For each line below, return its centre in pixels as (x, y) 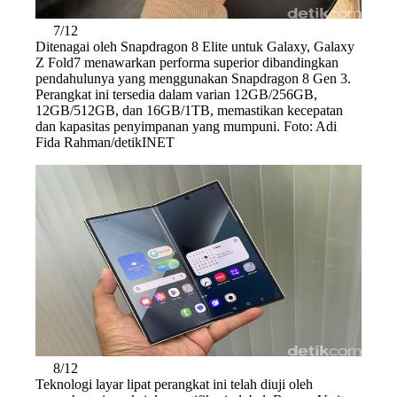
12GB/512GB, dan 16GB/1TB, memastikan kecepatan (189, 110)
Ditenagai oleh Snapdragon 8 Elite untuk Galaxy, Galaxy (195, 46)
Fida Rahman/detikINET (105, 142)
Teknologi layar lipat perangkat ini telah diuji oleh (174, 384)
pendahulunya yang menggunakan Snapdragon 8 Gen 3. (193, 78)
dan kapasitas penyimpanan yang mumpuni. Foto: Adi (186, 126)
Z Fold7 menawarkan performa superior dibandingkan (187, 62)
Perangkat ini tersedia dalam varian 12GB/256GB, (176, 94)
